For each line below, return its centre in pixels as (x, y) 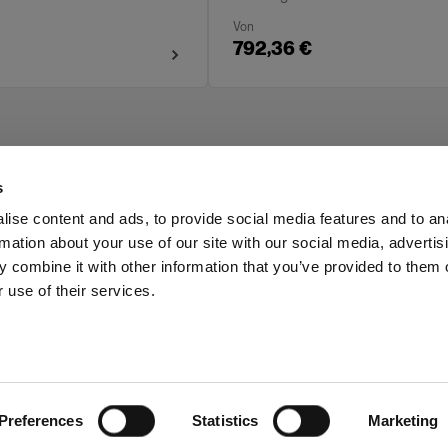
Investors (37, 264)
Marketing (403, 420)
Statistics (225, 420)
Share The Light (153, 264)
